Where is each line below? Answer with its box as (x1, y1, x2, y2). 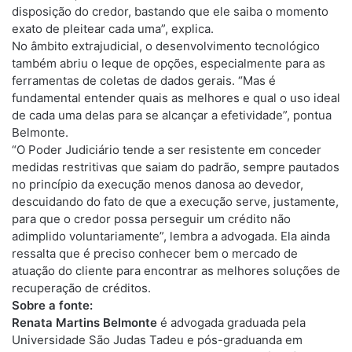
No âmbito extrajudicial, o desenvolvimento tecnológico (12, 38, 320, 53)
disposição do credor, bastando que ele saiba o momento (12, 4, 328, 19)
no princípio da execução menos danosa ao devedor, (12, 177, 303, 192)
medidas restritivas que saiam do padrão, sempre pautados (12, 159, 339, 174)
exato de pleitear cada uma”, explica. (12, 21, 214, 36)
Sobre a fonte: (12, 298, 93, 313)
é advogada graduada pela (157, 315, 306, 330)
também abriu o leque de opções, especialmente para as (12, 56, 325, 71)
